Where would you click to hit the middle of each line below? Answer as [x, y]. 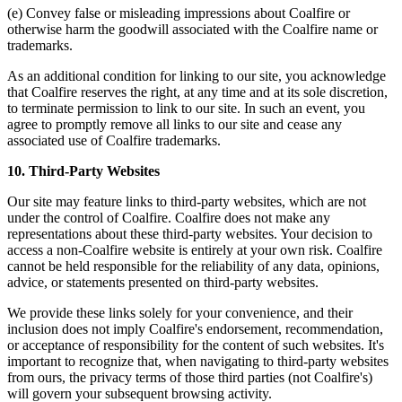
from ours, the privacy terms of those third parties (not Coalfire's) [190, 378]
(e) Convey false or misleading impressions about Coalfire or [179, 13]
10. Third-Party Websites [83, 171]
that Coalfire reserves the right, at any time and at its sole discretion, [197, 92]
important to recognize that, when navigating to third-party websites [198, 362]
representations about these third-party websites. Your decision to [190, 234]
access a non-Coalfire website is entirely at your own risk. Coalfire [195, 250]
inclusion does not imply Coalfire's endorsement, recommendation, [195, 329]
